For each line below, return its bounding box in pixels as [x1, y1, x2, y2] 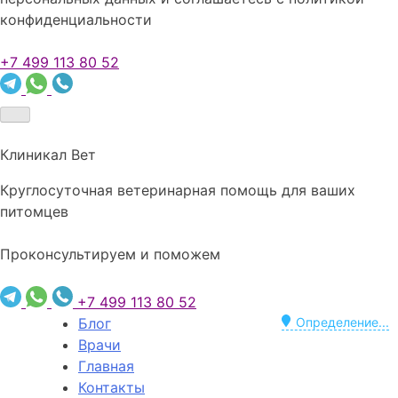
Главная [78, 356, 134, 375]
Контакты [78, 378, 145, 396]
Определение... [296, 314, 389, 330]
